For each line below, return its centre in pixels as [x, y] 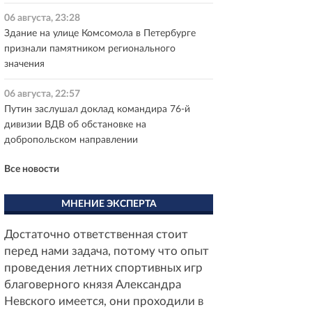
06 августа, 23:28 [42, 18]
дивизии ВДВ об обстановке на [75, 125]
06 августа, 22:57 [42, 94]
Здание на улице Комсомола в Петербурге [100, 33]
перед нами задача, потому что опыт [107, 251]
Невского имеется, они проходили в [104, 301]
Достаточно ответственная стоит [96, 234]
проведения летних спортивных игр [103, 268]
